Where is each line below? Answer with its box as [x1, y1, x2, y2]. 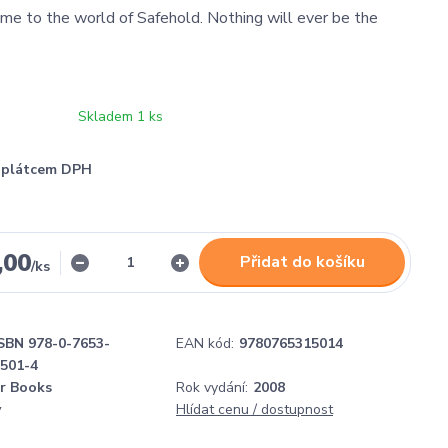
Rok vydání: [176, 378, 248, 397]
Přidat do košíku [239, 251, 365, 273]
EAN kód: [176, 334, 234, 353]
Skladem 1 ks [78, 107, 163, 126]
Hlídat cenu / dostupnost [176, 400, 333, 419]
